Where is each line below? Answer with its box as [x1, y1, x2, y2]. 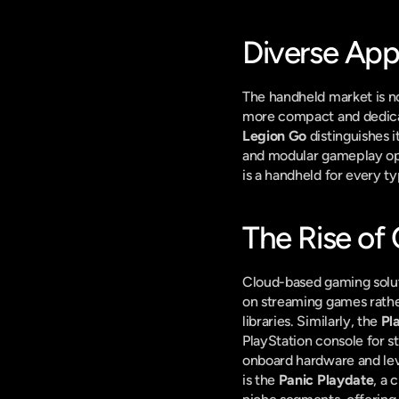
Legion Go [242, 127, 307, 144]
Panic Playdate [278, 371, 374, 388]
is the [242, 371, 279, 388]
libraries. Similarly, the [242, 313, 381, 330]
